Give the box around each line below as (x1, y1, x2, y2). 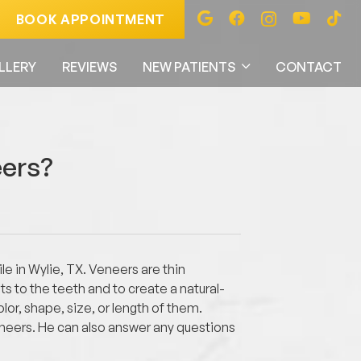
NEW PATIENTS (142, 59, 235, 75)
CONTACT (276, 59, 342, 75)
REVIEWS (61, 59, 117, 75)
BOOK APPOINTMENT (15, 11, 165, 27)
